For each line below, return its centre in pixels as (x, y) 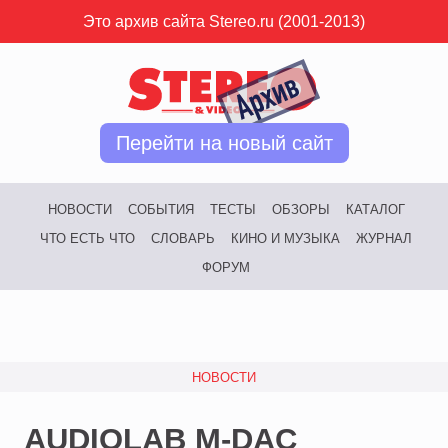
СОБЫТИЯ (160, 209)
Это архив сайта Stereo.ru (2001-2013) (224, 21)
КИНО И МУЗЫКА (285, 238)
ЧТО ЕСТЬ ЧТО (87, 238)
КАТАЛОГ (375, 209)
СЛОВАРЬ (183, 238)
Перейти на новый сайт (224, 142)
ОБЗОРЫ (300, 209)
